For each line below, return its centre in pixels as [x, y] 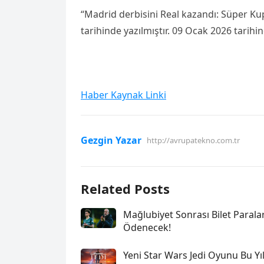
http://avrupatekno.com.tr [193, 140]
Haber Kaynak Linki [123, 95]
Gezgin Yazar [111, 140]
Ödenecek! [147, 227]
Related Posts [125, 189]
